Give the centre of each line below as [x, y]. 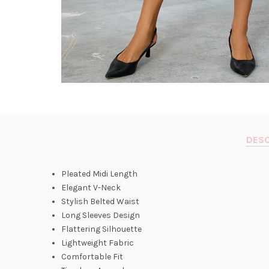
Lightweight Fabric [98, 243]
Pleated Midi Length [99, 174]
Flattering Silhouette [101, 229]
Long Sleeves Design [101, 215]
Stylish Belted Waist [100, 201]
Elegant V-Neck [91, 188]
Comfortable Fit [92, 257]
